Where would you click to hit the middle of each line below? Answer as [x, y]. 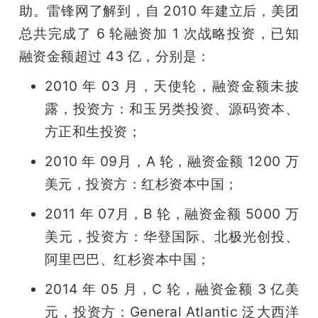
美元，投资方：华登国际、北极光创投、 [172, 236]
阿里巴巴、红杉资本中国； [127, 259]
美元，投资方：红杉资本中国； [141, 183]
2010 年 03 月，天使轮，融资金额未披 [172, 86]
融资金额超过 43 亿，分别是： [115, 56]
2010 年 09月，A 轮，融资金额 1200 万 [172, 161]
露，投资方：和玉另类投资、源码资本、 [172, 108]
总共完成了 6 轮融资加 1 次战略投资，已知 [159, 33]
